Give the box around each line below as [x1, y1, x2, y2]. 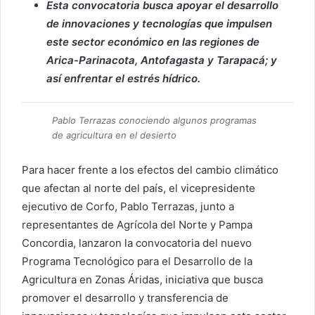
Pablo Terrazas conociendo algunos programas [52, 115, 257, 127]
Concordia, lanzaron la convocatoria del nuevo [22, 236, 252, 250]
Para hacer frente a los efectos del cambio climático [22, 163, 278, 177]
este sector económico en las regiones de [46, 35, 259, 49]
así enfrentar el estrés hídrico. [46, 72, 200, 86]
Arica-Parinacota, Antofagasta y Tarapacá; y [46, 53, 277, 67]
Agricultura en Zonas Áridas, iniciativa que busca [22, 273, 263, 287]
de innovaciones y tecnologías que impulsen [46, 17, 272, 31]
